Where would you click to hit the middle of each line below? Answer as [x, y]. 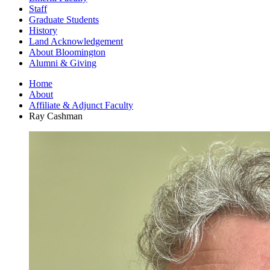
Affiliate [46, 105]
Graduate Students [64, 19]
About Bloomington [67, 52]
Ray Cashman [56, 116]
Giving [82, 63]
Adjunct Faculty [102, 105]
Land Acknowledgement [76, 41]
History [43, 30]
